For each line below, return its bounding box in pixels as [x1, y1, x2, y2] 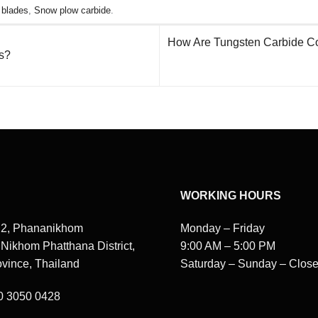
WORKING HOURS [180, 190, 281, 202]
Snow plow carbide [34, 5, 111, 16]
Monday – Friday [180, 222, 265, 235]
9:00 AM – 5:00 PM [180, 240, 275, 253]
